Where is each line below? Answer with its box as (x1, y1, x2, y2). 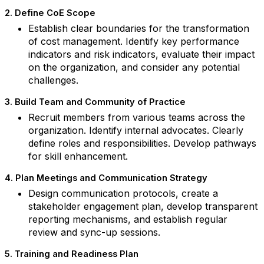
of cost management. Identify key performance (28, 35, 239, 47)
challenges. (28, 74, 78, 86)
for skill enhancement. (28, 150, 128, 162)
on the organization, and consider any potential (28, 61, 240, 73)
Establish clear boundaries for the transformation (28, 22, 249, 34)
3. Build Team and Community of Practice (5, 97, 186, 107)
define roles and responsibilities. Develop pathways (28, 137, 256, 149)
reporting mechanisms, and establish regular (28, 213, 227, 225)
